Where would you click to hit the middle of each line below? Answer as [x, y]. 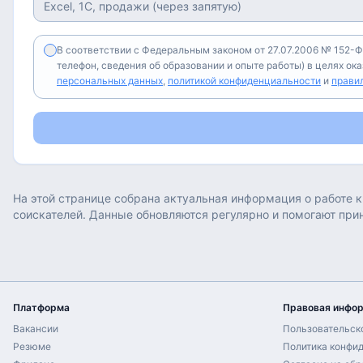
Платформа [41, 307]
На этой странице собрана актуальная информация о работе [184, 198]
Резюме [32, 346]
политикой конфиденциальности [244, 81]
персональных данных [110, 81]
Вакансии [36, 329]
